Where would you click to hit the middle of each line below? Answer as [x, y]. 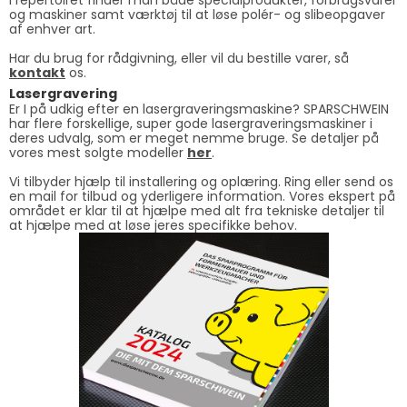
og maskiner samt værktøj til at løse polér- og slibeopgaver [197, 14]
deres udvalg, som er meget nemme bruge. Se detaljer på [194, 138]
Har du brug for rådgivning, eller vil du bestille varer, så [179, 58]
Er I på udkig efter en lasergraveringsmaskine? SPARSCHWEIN [199, 109]
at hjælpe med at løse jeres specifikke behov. [153, 225]
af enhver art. [52, 29]
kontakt [37, 72]
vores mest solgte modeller [98, 152]
